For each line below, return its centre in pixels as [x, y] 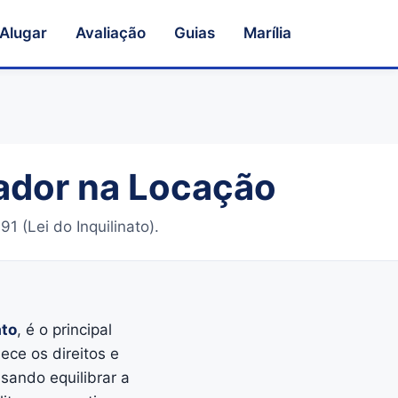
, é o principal [64, 330]
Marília [267, 33]
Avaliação [111, 33]
